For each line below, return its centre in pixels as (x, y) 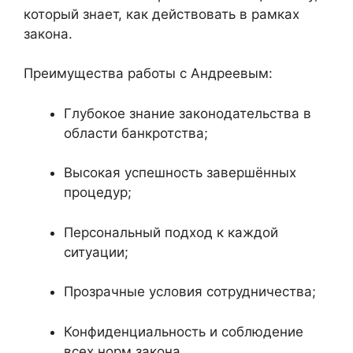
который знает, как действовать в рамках (162, 14)
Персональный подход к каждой (171, 232)
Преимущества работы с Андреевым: (148, 74)
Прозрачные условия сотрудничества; (190, 292)
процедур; (98, 193)
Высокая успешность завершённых (180, 173)
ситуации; (96, 252)
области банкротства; (136, 133)
